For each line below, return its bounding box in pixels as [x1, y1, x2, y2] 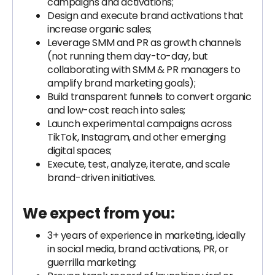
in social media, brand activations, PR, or [47, 242, 229, 256]
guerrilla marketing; [47, 255, 136, 269]
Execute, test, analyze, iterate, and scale [47, 157, 230, 171]
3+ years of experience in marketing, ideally [47, 228, 246, 242]
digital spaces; [47, 144, 112, 158]
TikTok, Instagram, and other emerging [47, 130, 226, 144]
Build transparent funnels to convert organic [47, 90, 252, 104]
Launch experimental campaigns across [47, 117, 232, 131]
